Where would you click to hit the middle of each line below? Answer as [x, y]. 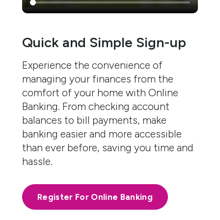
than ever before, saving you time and [108, 148]
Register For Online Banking [95, 197]
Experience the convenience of [92, 65]
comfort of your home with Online [100, 93]
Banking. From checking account [96, 107]
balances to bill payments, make [94, 120]
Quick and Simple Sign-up [104, 42]
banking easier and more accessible [102, 134]
